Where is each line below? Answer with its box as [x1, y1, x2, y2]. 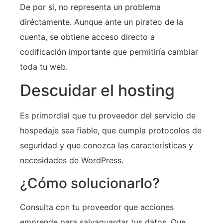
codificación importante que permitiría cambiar [20, 46, 198, 57]
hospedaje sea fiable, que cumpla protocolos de [20, 125, 202, 136]
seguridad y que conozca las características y [20, 140, 193, 151]
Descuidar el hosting [20, 81, 175, 101]
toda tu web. [20, 61, 68, 72]
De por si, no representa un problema [20, 1, 161, 12]
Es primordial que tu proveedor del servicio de [20, 111, 196, 121]
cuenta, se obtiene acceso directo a [20, 31, 155, 42]
